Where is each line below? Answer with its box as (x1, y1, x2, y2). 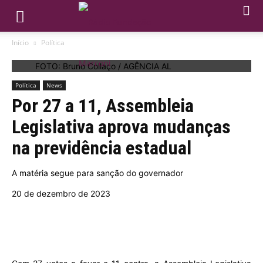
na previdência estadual (12, 137, 191, 159)
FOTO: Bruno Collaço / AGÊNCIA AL (35, 61, 171, 71)
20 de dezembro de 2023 (12, 188, 110, 198)
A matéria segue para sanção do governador (12, 168, 183, 178)
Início (12, 38, 29, 48)
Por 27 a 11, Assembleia (12, 95, 194, 117)
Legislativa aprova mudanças (12, 116, 231, 138)
